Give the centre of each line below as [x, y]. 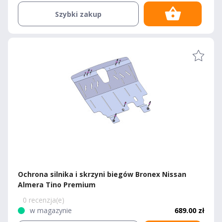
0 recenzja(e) [44, 200]
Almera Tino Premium [57, 185]
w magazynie [51, 210]
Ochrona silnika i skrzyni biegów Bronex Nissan [102, 174]
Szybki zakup [79, 14]
